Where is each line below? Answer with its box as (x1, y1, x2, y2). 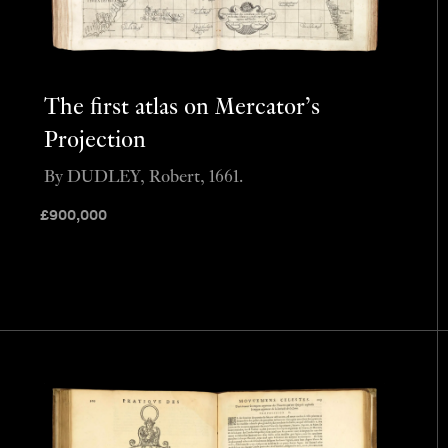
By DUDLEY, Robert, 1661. (43, 168, 243, 188)
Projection (43, 129, 146, 155)
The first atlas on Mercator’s (43, 96, 320, 122)
